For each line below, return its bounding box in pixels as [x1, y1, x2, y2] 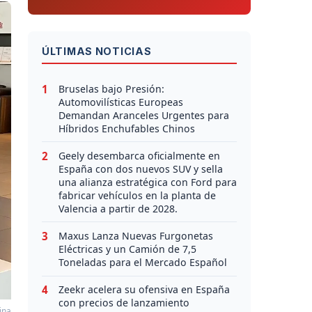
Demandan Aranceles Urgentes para [58, 108, 229, 122]
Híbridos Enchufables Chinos [58, 121, 195, 135]
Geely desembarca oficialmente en [58, 148, 220, 162]
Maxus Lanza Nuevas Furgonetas [58, 228, 213, 242]
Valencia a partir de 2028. [58, 201, 178, 215]
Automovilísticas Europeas [58, 95, 183, 109]
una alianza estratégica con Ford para [58, 175, 237, 189]
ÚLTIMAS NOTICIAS [42, 45, 152, 57]
